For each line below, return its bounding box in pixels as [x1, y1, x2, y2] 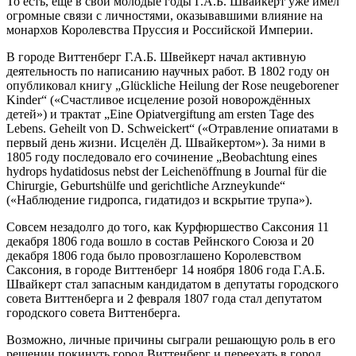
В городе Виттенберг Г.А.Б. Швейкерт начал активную [6, 49, 306, 64]
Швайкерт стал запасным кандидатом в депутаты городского [6, 277, 339, 291]
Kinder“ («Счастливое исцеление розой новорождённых [6, 92, 311, 106]
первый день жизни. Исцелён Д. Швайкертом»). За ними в [6, 135, 326, 149]
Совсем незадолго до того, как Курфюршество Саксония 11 [6, 219, 329, 234]
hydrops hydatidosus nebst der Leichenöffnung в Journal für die [6, 164, 327, 178]
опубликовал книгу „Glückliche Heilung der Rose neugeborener [6, 78, 339, 92]
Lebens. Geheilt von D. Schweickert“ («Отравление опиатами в [6, 121, 339, 135]
